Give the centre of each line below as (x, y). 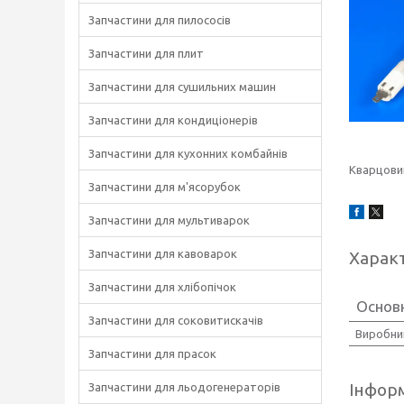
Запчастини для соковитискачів (176, 320)
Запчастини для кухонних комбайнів (188, 153)
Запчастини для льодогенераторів (184, 387)
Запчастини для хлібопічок (162, 287)
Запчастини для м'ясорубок (165, 187)
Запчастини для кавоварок (163, 253)
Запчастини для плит (146, 53)
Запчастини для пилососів (160, 20)
